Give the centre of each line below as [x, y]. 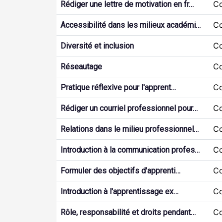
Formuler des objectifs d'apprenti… [120, 171]
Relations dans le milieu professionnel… [130, 129]
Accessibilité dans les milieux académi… [131, 25]
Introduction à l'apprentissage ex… [119, 192]
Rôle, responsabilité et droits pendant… [128, 212]
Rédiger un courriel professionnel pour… [129, 108]
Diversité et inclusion [97, 46]
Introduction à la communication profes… [130, 150]
